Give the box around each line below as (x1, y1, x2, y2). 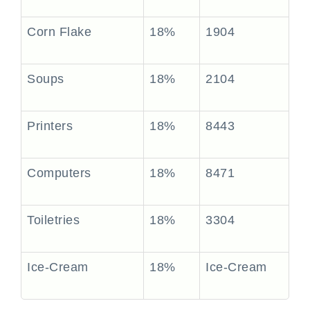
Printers (27, 119, 73, 133)
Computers (27, 166, 91, 180)
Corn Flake (27, 25, 92, 39)
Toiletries (27, 213, 80, 227)
